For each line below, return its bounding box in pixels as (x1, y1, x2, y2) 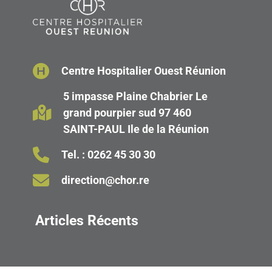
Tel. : (61, 148, 87, 161)
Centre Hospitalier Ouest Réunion (61, 64, 226, 78)
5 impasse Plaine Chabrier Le (63, 90, 208, 103)
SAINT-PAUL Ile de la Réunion (63, 123, 209, 136)
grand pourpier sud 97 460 (63, 106, 191, 120)
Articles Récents (35, 212, 138, 228)
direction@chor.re (61, 174, 149, 187)
